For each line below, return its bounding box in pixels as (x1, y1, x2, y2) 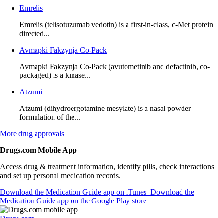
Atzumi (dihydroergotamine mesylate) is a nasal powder (19, 104, 191, 112)
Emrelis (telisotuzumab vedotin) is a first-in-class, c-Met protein (19, 20, 213, 29)
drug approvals (17, 129, 64, 138)
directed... (19, 29, 50, 37)
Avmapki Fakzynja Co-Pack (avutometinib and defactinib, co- (19, 62, 210, 71)
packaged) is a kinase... (19, 71, 91, 79)
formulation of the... (19, 112, 80, 121)
